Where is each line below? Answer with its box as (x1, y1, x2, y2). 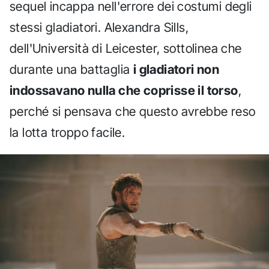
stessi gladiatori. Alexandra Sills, (10, 19, 189, 35)
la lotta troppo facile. (10, 124, 125, 140)
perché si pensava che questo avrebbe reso (10, 103, 256, 119)
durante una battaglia (10, 61, 133, 77)
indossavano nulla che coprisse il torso (10, 82, 238, 98)
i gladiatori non (133, 61, 220, 77)
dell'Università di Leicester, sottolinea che (10, 40, 242, 56)
